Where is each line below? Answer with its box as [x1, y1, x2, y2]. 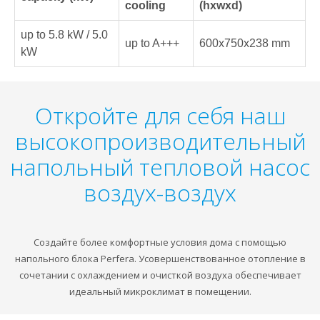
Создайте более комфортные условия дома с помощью [34, 235, 286, 249]
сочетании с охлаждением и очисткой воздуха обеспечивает [19, 268, 301, 281]
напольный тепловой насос [10, 151, 310, 182]
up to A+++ [125, 36, 179, 49]
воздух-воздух [84, 176, 236, 208]
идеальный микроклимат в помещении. [69, 284, 251, 298]
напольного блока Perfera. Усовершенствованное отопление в [14, 251, 306, 265]
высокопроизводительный [14, 125, 306, 156]
